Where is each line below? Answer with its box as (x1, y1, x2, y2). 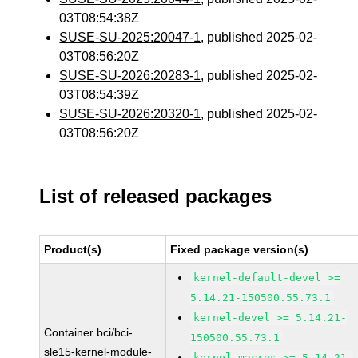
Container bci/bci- (44, 326, 133, 339)
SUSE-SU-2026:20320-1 (59, 107, 201, 121)
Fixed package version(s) (170, 243, 309, 256)
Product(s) (44, 243, 102, 256)
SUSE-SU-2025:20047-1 (59, 30, 201, 44)
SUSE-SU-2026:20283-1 (59, 69, 201, 82)
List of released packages (39, 185, 272, 207)
